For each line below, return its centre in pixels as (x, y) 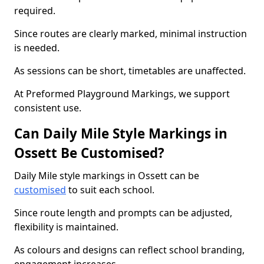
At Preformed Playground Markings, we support (122, 94)
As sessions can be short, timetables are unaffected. (130, 71)
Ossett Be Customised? (89, 153)
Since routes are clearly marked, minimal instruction (131, 34)
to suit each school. (110, 190)
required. (35, 11)
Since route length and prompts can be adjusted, (123, 213)
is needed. (37, 48)
